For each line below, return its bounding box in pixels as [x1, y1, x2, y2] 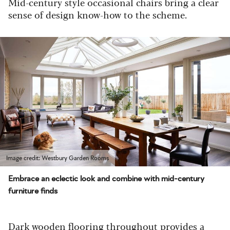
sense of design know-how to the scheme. [8, 8, 187, 22]
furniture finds [8, 187, 57, 196]
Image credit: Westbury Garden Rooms [6, 155, 109, 162]
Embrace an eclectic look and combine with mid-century [8, 175, 204, 183]
